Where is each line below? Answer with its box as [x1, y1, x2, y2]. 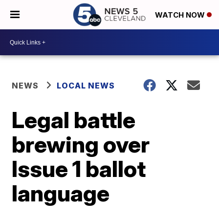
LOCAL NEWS [57, 81, 115, 90]
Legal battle [12, 106, 136, 133]
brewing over [12, 131, 150, 158]
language [12, 179, 110, 207]
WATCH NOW [155, 10, 207, 20]
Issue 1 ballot [12, 155, 146, 182]
